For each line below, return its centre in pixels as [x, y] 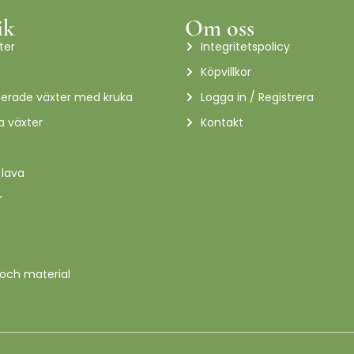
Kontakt [222, 122]
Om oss [220, 28]
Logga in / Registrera [257, 97]
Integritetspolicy [245, 46]
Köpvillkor [226, 72]
